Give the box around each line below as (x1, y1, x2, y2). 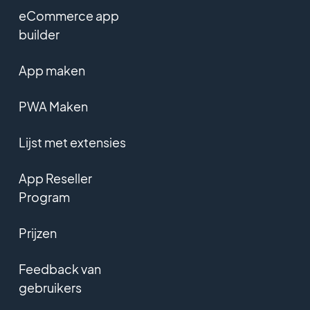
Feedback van (18, 261, 101, 277)
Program (18, 189, 70, 205)
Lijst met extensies (18, 134, 126, 150)
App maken (18, 62, 85, 78)
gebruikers (18, 280, 82, 295)
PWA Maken (18, 98, 88, 114)
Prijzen (18, 225, 57, 241)
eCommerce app (18, 8, 119, 24)
